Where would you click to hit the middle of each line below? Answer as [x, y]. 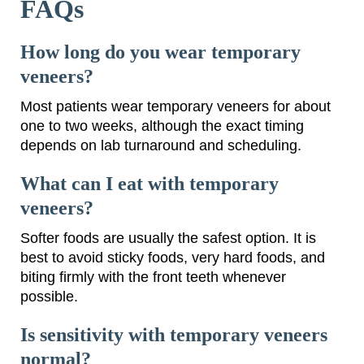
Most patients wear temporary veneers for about [175, 107]
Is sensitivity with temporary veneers [174, 335]
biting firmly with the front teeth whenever [153, 277]
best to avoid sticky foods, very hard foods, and [173, 258]
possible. [49, 297]
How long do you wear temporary [160, 52]
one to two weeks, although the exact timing [162, 126]
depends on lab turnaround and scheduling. [161, 146]
